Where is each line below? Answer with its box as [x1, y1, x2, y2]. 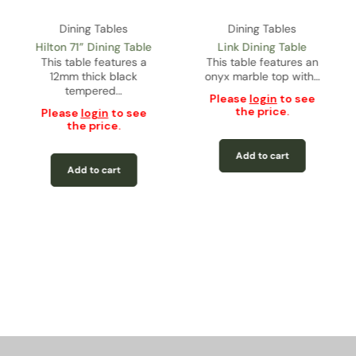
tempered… [64, 83, 122, 98]
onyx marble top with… [204, 68, 320, 83]
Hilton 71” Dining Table [35, 39, 152, 54]
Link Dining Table [218, 39, 308, 54]
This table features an [206, 54, 319, 69]
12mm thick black [49, 68, 137, 83]
